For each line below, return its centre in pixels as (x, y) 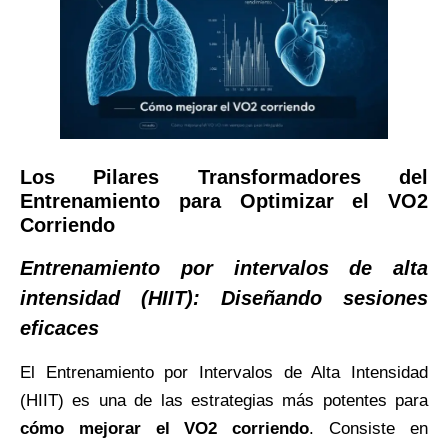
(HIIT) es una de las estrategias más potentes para (224, 400)
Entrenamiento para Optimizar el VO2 (224, 200)
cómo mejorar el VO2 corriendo (165, 428)
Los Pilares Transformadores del (224, 176)
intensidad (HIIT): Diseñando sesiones (224, 297)
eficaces (59, 327)
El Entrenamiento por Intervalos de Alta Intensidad (224, 372)
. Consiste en (369, 428)
